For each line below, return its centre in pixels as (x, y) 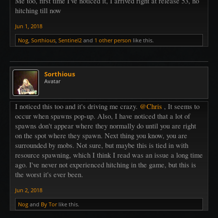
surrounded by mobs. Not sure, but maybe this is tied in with (102, 145)
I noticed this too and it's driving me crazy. (77, 106)
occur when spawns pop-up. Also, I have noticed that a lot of (103, 116)
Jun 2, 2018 (29, 190)
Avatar (52, 81)
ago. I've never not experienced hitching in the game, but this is (106, 164)
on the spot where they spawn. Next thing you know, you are (101, 135)
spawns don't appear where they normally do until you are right (106, 126)
